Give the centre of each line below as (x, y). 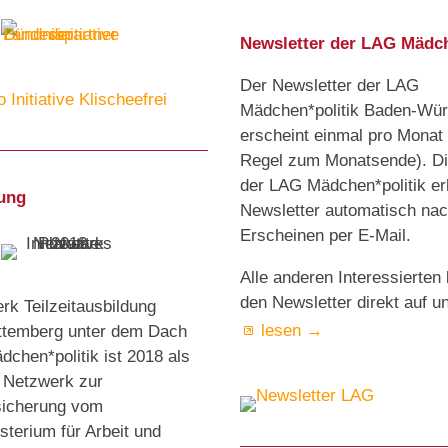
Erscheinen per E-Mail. (325, 236)
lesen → (292, 331)
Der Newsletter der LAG (329, 86)
